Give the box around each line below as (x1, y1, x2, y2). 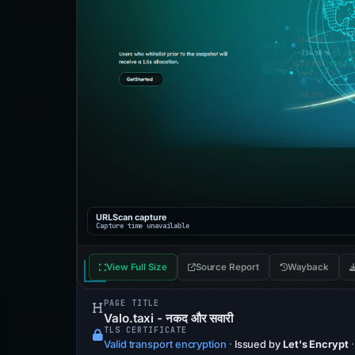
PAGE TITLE (104, 298, 159, 308)
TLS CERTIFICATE (104, 325, 187, 335)
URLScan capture (96, 212, 166, 223)
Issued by (231, 338, 283, 350)
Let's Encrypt (282, 338, 349, 350)
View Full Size (105, 261, 167, 273)
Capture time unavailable (96, 221, 190, 231)
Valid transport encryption (104, 338, 227, 350)
